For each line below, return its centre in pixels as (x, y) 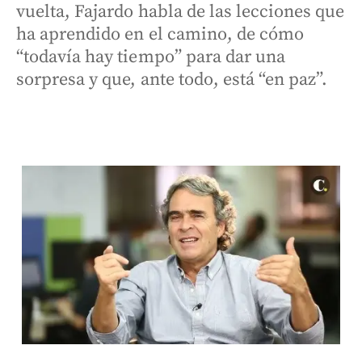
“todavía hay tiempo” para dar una (151, 57)
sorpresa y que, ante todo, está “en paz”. (172, 80)
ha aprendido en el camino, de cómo (160, 34)
